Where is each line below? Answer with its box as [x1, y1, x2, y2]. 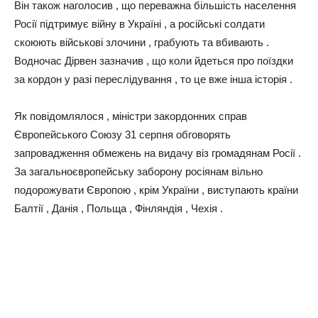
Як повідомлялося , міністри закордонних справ [14, 109, 247, 122]
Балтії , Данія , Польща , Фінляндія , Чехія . [14, 202, 223, 214]
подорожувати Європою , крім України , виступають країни [14, 183, 298, 196]
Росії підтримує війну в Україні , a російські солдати [14, 17, 265, 30]
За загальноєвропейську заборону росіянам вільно [14, 165, 263, 177]
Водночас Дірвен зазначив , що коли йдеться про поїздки [14, 54, 293, 67]
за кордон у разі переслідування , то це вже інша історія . [14, 72, 292, 85]
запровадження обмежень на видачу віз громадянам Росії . [14, 146, 301, 159]
